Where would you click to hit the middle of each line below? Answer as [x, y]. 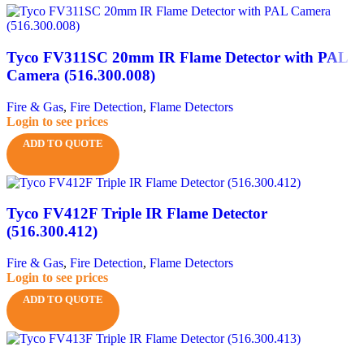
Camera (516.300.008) [81, 75]
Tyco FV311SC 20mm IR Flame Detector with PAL [177, 57]
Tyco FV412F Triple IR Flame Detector [137, 214]
